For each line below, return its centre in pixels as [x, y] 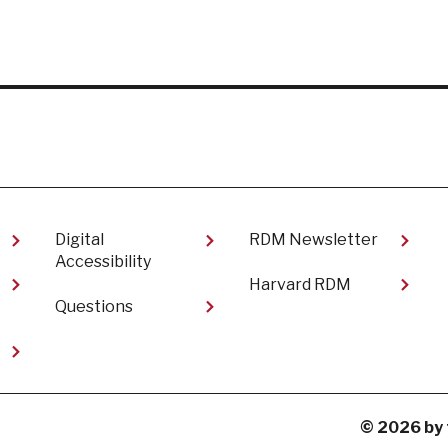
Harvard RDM [300, 284]
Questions [93, 306]
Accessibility [102, 262]
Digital [79, 240]
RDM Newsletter [314, 240]
